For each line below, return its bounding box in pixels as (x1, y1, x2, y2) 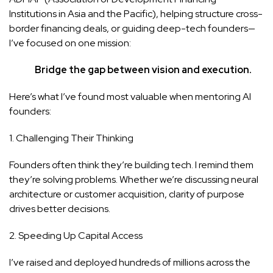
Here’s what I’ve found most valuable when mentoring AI (9, 90, 251, 103)
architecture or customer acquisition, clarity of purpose (9, 187, 244, 200)
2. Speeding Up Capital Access (9, 229, 143, 242)
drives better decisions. (9, 202, 110, 215)
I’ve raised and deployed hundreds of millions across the (9, 255, 250, 269)
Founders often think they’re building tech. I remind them (9, 158, 253, 171)
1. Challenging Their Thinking (9, 131, 133, 144)
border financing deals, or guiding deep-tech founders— (9, 21, 255, 35)
